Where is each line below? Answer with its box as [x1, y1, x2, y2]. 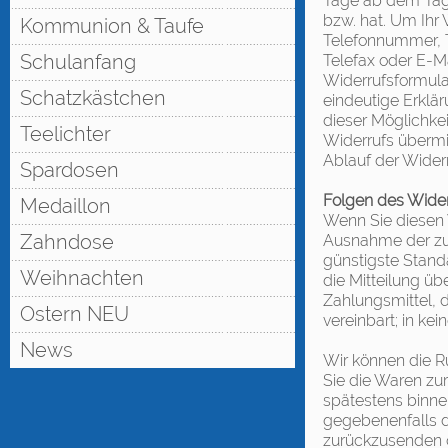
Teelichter [20, 122, 111, 146]
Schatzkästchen [20, 86, 166, 110]
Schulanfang [20, 50, 136, 74]
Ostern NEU [20, 302, 129, 326]
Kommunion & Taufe [20, 14, 204, 38]
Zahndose [20, 230, 114, 254]
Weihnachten [20, 266, 144, 290]
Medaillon [20, 194, 111, 218]
